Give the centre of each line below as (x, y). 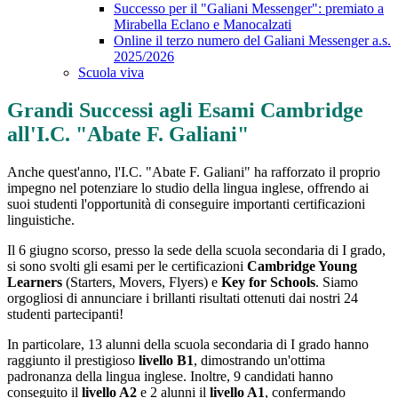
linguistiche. (41, 220)
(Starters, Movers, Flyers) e (142, 283)
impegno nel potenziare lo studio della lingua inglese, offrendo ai (188, 188)
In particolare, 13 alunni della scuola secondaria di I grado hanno (188, 345)
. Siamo (337, 283)
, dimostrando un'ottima (259, 361)
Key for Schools (268, 283)
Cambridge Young (302, 267)
